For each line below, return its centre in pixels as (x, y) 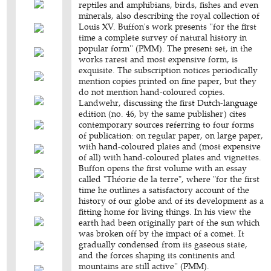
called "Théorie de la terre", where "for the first (169, 179)
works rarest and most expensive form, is (158, 59)
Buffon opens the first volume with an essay (163, 168)
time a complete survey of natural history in (163, 37)
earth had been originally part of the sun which (169, 222)
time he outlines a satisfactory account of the (164, 190)
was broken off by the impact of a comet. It (162, 233)
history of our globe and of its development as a (171, 201)
